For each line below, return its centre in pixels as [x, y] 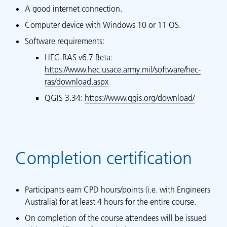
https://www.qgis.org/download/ [139, 98]
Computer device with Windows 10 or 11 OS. [103, 25]
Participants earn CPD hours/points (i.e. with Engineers [118, 189]
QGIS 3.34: [64, 98]
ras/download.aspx [76, 81]
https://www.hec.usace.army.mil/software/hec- [122, 69]
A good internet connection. [74, 8]
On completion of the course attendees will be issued [116, 218]
